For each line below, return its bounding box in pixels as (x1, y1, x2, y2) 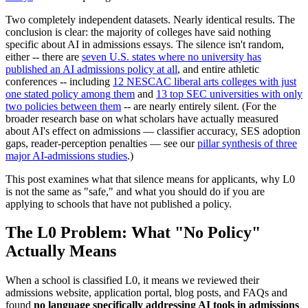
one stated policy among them (5, 87, 135, 100)
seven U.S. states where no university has (82, 50, 261, 63)
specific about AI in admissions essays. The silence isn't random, (5, 38, 284, 50)
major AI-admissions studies (5, 149, 127, 162)
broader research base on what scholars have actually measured (5, 112, 278, 124)
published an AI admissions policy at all (5, 63, 177, 75)
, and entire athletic (177, 63, 259, 75)
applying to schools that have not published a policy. (5, 197, 232, 210)
